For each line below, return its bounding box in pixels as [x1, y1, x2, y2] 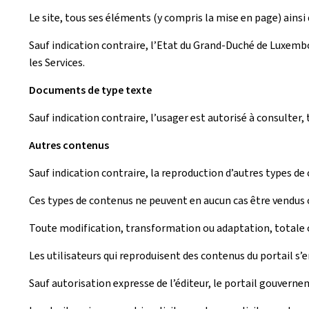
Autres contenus [29, 137, 109, 152]
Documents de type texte [29, 82, 152, 97]
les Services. [29, 54, 85, 70]
